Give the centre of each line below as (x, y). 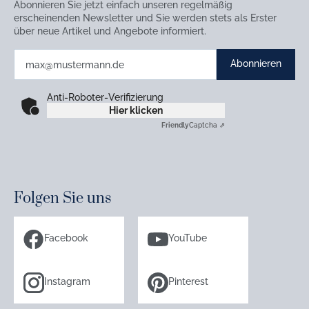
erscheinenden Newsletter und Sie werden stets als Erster (145, 18)
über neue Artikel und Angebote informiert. (110, 31)
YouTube (188, 238)
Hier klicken (136, 110)
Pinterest (188, 281)
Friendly (175, 125)
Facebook (66, 238)
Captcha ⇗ (207, 125)
